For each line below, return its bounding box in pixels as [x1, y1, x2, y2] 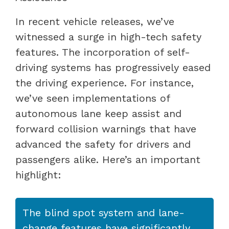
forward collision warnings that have [15, 122, 196, 135]
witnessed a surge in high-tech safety [15, 30, 201, 43]
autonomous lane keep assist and [15, 107, 181, 120]
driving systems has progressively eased [15, 61, 211, 74]
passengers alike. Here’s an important [15, 153, 200, 166]
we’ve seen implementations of [15, 91, 170, 104]
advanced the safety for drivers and [15, 138, 191, 150]
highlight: [15, 168, 61, 181]
